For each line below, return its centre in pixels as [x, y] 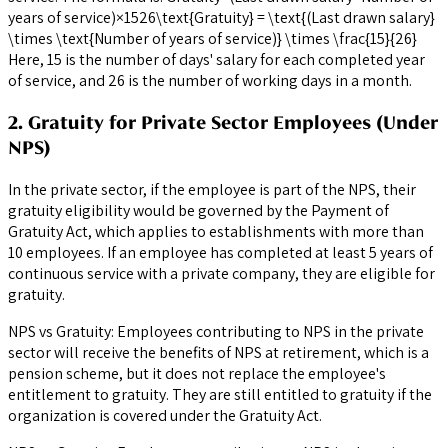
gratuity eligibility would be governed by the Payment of [198, 210]
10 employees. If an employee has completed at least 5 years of [220, 252]
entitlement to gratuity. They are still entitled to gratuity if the [220, 394]
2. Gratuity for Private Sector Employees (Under [223, 122]
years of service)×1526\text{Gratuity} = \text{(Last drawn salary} [221, 18]
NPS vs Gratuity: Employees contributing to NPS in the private [216, 331]
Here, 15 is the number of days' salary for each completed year [216, 60]
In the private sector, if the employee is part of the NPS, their [212, 189]
